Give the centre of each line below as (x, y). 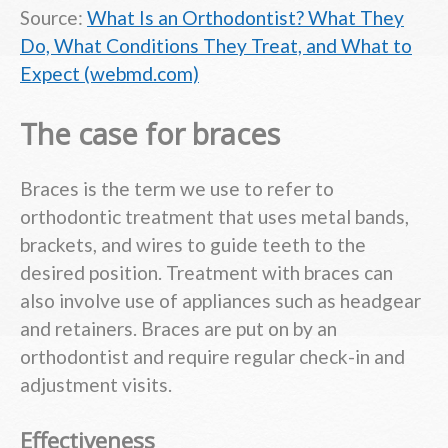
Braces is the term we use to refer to (177, 189)
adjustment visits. (96, 385)
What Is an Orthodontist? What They (245, 18)
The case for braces (150, 134)
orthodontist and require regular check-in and (212, 357)
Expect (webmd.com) (109, 74)
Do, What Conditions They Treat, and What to (216, 46)
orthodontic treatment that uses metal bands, (214, 217)
